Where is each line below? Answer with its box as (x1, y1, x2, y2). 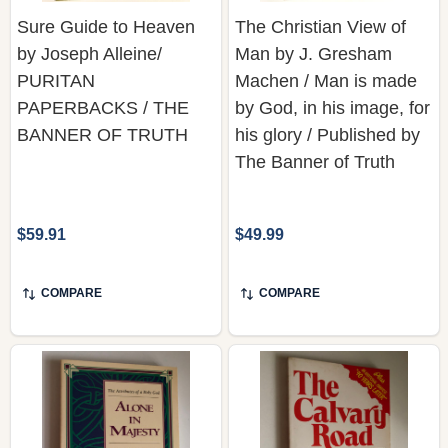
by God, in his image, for (235, 97, 430, 118)
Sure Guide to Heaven (17, 16, 195, 37)
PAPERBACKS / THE (17, 97, 189, 118)
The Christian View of (235, 16, 406, 37)
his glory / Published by (235, 124, 420, 145)
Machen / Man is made (235, 70, 417, 91)
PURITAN (17, 70, 95, 91)
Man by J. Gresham (235, 43, 392, 64)
